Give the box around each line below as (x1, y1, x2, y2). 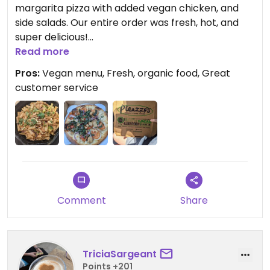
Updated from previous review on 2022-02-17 (15, 59, 230, 74)
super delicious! (15, 30, 88, 45)
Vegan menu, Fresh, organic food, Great (40, 66, 230, 81)
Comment (57, 193, 106, 207)
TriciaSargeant (83, 247, 157, 261)
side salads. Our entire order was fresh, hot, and (15, 16, 239, 30)
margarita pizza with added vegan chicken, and (15, 1, 239, 16)
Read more (15, 45, 69, 59)
